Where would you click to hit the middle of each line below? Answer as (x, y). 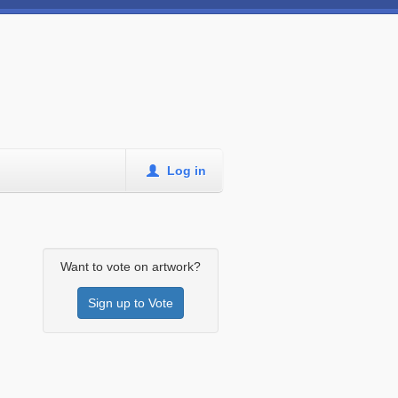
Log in (185, 171)
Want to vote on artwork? (131, 267)
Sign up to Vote (131, 303)
